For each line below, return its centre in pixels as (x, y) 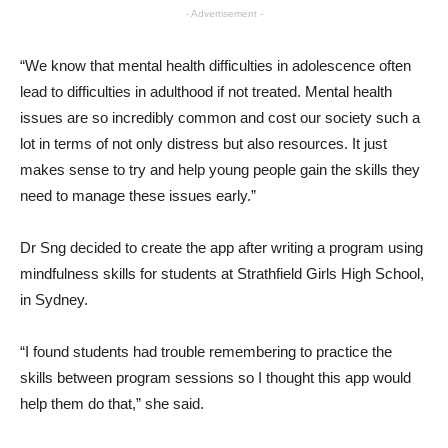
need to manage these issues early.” (138, 195)
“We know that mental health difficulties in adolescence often (215, 65)
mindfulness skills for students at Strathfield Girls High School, (222, 273)
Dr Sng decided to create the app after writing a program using (221, 247)
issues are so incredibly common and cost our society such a (220, 117)
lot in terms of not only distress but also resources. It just (203, 143)
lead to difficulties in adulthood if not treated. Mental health (206, 91)
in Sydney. (54, 299)
